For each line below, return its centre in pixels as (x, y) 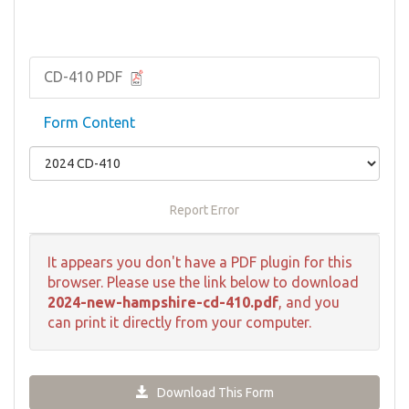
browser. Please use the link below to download (203, 282)
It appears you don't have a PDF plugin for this (200, 262)
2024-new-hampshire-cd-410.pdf (163, 302)
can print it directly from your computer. (179, 322)
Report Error (204, 210)
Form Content (89, 122)
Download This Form (211, 392)
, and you (309, 302)
